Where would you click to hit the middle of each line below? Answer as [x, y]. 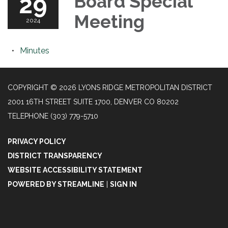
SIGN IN [123, 184]
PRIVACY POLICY [37, 141]
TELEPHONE [28, 116]
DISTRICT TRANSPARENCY [55, 156]
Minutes [35, 51]
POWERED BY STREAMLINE [56, 184]
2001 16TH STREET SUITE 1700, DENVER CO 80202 [93, 102]
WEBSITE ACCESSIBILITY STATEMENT [75, 170]
